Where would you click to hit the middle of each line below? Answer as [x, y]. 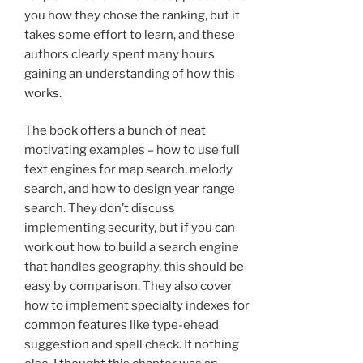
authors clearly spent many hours [120, 54]
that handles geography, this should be [134, 267]
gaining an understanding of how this [130, 73]
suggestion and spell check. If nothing [132, 345]
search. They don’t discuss [100, 209]
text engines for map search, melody [128, 170]
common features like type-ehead [122, 325]
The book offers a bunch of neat [115, 131]
